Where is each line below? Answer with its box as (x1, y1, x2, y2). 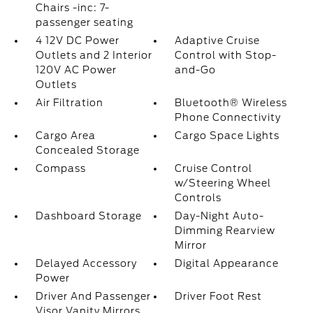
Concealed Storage (35, 145, 140, 156)
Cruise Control (175, 163, 253, 174)
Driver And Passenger (35, 291, 151, 302)
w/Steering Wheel (175, 177, 272, 189)
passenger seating (35, 17, 133, 28)
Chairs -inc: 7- (35, 2, 110, 13)
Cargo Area (35, 130, 96, 141)
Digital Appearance (175, 258, 279, 269)
